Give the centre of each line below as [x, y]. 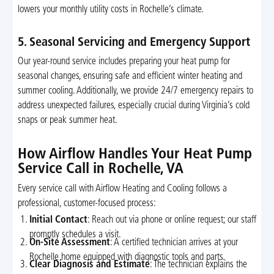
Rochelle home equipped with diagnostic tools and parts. [128, 257]
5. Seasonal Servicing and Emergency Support [134, 43]
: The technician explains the [199, 265]
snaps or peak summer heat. [67, 120]
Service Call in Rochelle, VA [100, 169]
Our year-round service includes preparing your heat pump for [124, 61]
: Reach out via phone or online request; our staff [172, 220]
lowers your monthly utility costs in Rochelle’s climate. [110, 10]
